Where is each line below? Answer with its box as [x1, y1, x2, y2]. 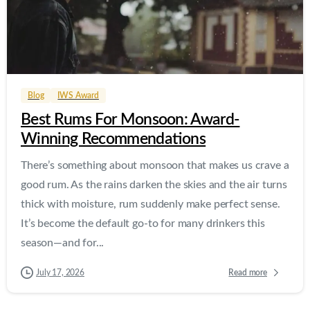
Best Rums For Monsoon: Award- [21, 112, 240, 128]
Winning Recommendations [21, 131, 206, 147]
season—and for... [21, 237, 104, 249]
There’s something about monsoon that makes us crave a [21, 160, 289, 172]
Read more [228, 268, 267, 277]
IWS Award [57, 91, 99, 100]
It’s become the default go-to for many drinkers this [21, 218, 265, 230]
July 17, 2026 [36, 268, 84, 277]
